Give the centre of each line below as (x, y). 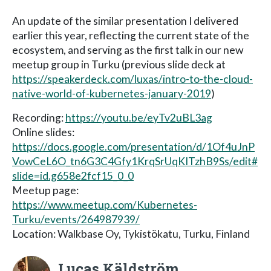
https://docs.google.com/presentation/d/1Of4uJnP (133, 146)
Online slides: (43, 132)
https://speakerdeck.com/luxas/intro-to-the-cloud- (132, 79)
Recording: (39, 117)
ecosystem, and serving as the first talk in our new (128, 50)
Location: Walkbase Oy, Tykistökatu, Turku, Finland (131, 233)
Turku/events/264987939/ (76, 219)
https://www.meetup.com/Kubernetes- (105, 204)
